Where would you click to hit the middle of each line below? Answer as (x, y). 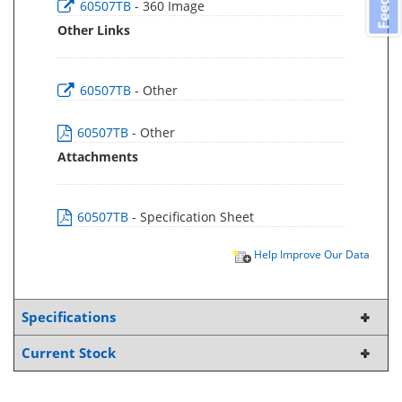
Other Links (94, 30)
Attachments (98, 157)
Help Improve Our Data (310, 254)
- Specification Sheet (193, 217)
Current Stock (69, 353)
